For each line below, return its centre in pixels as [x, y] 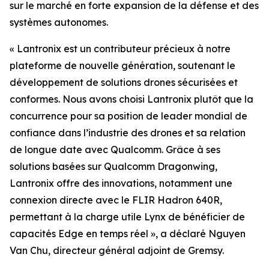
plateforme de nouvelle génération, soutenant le [122, 65]
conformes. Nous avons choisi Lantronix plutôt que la [131, 99]
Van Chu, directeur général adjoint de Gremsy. [117, 250]
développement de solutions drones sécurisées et [124, 82]
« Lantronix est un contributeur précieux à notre [120, 49]
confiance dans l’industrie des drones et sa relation [128, 133]
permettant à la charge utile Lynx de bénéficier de [127, 217]
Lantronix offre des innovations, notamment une [121, 183]
